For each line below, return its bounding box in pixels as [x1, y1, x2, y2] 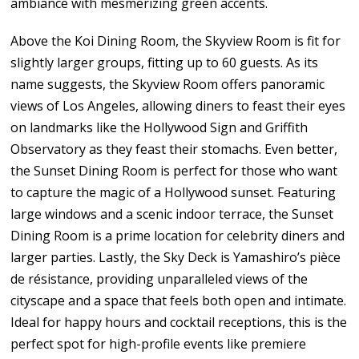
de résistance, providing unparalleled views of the [10, 269, 309, 288]
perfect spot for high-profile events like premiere [10, 334, 307, 353]
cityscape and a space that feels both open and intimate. [10, 291, 347, 309]
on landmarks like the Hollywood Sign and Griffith [10, 118, 309, 136]
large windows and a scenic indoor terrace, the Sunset [10, 204, 334, 223]
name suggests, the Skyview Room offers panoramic [10, 75, 325, 93]
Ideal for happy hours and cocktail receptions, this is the [10, 313, 348, 331]
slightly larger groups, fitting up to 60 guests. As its [10, 53, 319, 71]
